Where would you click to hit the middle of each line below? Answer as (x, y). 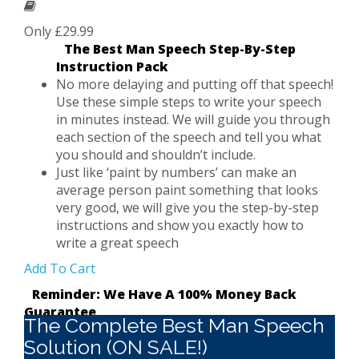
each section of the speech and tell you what (189, 137)
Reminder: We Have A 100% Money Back (164, 294)
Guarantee (60, 312)
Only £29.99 (59, 31)
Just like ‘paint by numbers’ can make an (176, 172)
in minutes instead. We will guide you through (193, 119)
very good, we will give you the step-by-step (188, 208)
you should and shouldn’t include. (156, 155)
